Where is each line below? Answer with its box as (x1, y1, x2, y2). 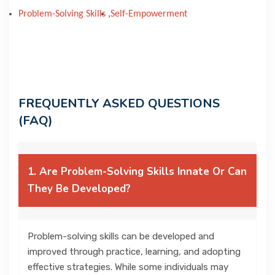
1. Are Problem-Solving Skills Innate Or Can (28, 164, 247, 179)
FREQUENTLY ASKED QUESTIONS (18, 95, 220, 112)
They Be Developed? (28, 181, 131, 196)
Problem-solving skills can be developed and (28, 230, 214, 242)
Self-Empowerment (110, 9, 187, 19)
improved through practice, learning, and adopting (28, 246, 241, 257)
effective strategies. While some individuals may (28, 261, 228, 273)
